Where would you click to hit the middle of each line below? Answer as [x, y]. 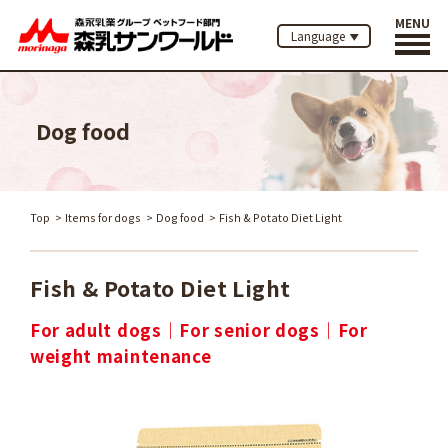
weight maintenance [120, 356]
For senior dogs [249, 330]
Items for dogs [102, 218]
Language [317, 35]
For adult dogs [95, 330]
